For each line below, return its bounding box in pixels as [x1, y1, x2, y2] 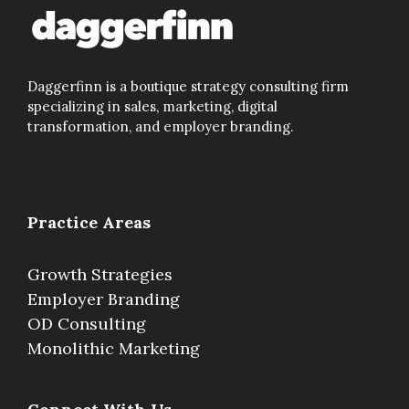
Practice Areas [27, 212, 151, 234]
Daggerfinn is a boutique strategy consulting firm [27, 78, 349, 96]
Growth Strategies [27, 264, 173, 286]
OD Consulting [27, 313, 146, 335]
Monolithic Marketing [27, 338, 200, 360]
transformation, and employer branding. [27, 118, 294, 136]
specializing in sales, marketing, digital [27, 98, 278, 116]
